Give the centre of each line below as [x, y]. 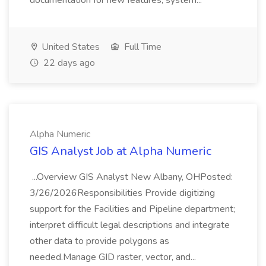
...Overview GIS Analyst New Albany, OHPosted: [131, 177]
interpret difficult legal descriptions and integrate [130, 225]
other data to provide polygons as [99, 241]
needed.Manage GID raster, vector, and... [114, 257]
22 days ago [68, 63]
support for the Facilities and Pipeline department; [132, 209]
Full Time [142, 47]
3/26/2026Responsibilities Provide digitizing [122, 193]
